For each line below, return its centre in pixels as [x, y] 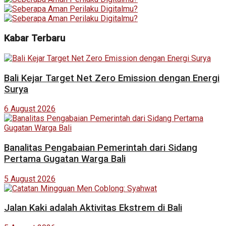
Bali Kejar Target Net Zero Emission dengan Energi [112, 78]
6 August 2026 [30, 109]
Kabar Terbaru [35, 39]
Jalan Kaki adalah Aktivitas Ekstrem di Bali [93, 208]
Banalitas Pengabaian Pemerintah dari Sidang [101, 148]
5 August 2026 [30, 179]
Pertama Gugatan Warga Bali [65, 159]
